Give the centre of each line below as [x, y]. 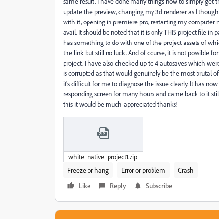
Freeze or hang [88, 170]
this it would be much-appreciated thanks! [120, 104]
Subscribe [159, 185]
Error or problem [143, 170]
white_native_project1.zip [103, 156]
